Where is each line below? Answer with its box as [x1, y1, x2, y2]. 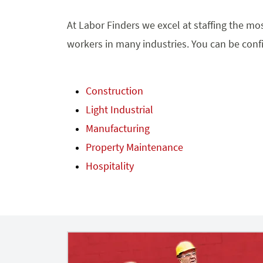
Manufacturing [86, 121, 150, 135]
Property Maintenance [86, 140, 184, 154]
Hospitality [86, 159, 134, 173]
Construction [86, 83, 144, 97]
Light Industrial [86, 102, 154, 116]
